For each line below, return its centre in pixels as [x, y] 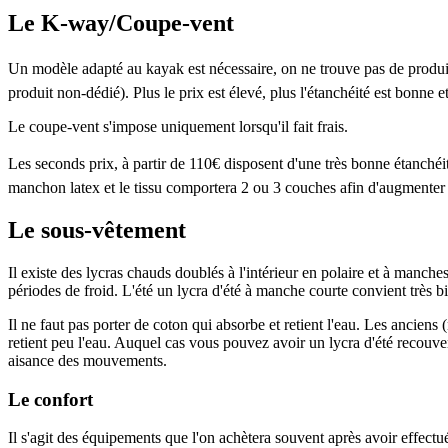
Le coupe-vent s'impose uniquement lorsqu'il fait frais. [178, 127]
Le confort [50, 399]
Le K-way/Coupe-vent [121, 23]
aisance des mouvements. [87, 360]
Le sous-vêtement [97, 230]
